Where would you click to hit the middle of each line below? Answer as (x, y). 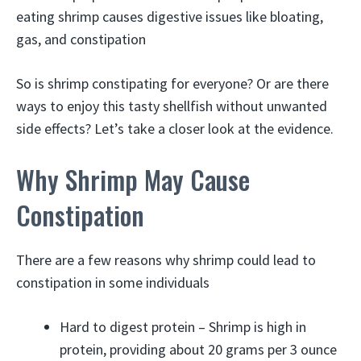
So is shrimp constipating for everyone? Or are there (172, 83)
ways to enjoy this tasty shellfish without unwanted (172, 106)
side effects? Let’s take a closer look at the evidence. (175, 129)
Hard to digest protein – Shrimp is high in (183, 327)
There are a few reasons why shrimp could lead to (166, 260)
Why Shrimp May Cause (133, 179)
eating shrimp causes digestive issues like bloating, (170, 17)
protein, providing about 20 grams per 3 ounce (198, 349)
